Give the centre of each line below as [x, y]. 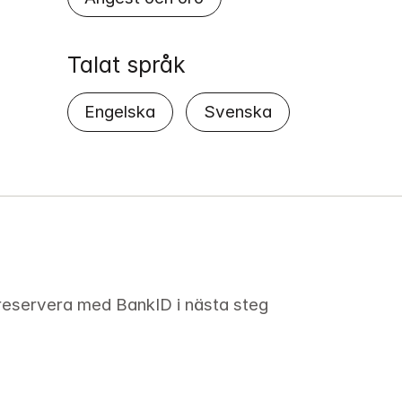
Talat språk [126, 64]
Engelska [120, 112]
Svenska [237, 112]
